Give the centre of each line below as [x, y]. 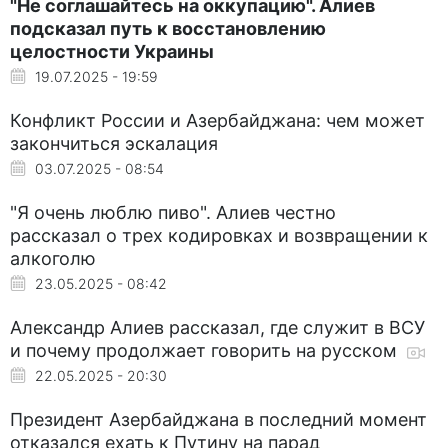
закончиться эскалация [114, 143]
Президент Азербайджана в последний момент [218, 419]
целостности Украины [112, 51]
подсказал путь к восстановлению [168, 28]
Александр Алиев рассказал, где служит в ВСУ [217, 327]
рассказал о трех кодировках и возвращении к [219, 235]
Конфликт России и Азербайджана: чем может [217, 120]
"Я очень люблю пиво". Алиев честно [173, 212]
